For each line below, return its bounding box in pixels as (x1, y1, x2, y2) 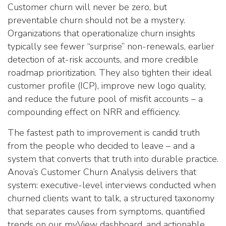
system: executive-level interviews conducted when (8, 179, 216, 191)
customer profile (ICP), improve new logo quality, (8, 79, 206, 92)
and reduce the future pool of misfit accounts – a (8, 92, 203, 105)
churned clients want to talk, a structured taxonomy (8, 192, 214, 204)
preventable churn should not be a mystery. (8, 14, 185, 26)
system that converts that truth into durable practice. (8, 152, 218, 165)
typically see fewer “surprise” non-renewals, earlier (8, 40, 214, 52)
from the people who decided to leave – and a (8, 139, 195, 152)
